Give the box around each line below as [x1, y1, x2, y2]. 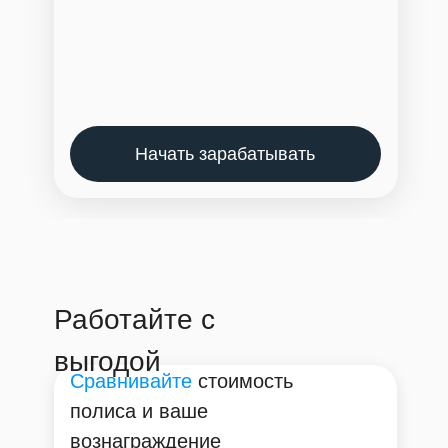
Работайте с [53, 304, 215, 335]
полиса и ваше [70, 400, 208, 422]
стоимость [198, 370, 293, 392]
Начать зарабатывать [135, 143, 315, 164]
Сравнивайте [70, 370, 192, 392]
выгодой [53, 346, 161, 377]
